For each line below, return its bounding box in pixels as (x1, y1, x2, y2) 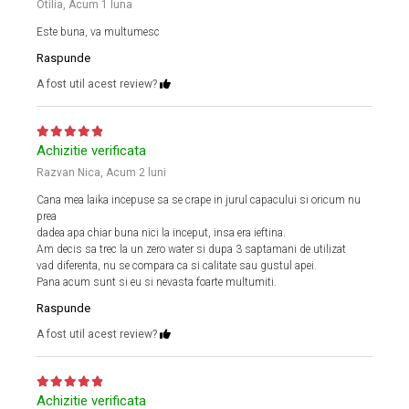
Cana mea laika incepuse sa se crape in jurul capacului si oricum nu (37, 194, 361, 207)
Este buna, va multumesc (37, 26, 160, 39)
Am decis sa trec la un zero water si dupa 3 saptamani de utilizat (37, 243, 346, 257)
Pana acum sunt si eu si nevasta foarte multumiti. (37, 276, 277, 289)
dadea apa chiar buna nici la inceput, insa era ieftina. (37, 226, 286, 240)
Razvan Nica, (37, 166, 106, 180)
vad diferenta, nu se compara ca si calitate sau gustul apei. (37, 259, 317, 273)
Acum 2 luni (106, 166, 166, 180)
